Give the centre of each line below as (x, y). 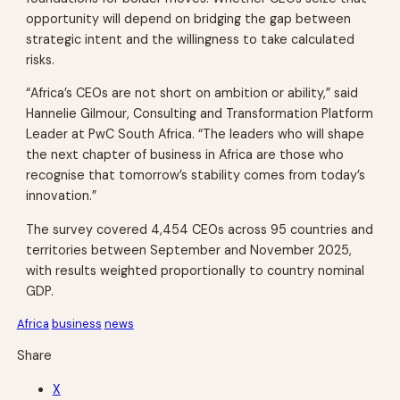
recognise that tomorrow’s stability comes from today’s (196, 175)
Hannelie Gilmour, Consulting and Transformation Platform (200, 114)
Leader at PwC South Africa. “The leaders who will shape (196, 134)
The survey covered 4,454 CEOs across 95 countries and (200, 229)
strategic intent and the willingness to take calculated (191, 40)
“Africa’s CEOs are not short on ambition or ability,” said (192, 93)
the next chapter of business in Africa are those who (185, 155)
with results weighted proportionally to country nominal (196, 270)
